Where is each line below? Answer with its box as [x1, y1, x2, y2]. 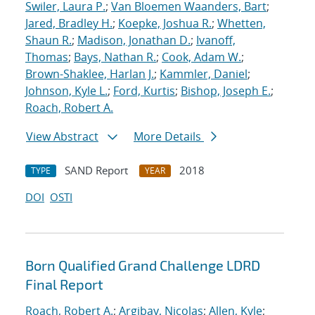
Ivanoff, [196, 32, 236, 49]
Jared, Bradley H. [25, 15, 112, 32]
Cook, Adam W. [162, 49, 241, 65]
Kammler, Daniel [160, 66, 247, 82]
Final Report [25, 276, 103, 293]
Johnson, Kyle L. [25, 83, 108, 99]
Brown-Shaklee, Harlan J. [25, 66, 154, 82]
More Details [134, 129, 204, 145]
